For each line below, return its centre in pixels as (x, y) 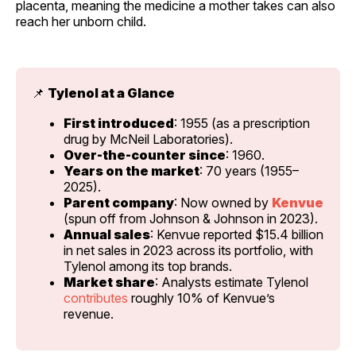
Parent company (119, 202)
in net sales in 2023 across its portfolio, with (188, 250)
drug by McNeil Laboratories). (148, 139)
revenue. (89, 313)
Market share (109, 282)
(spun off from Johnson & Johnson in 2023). (191, 218)
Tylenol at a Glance (111, 93)
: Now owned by (223, 202)
